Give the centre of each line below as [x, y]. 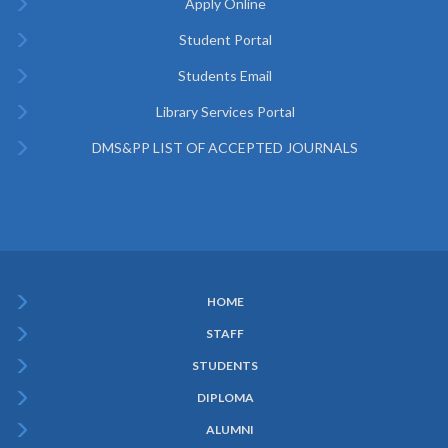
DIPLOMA [225, 398]
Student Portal [225, 40]
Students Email [225, 76]
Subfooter [62, 318]
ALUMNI [230, 430]
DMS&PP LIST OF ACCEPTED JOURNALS [225, 148]
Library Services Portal [225, 112]
